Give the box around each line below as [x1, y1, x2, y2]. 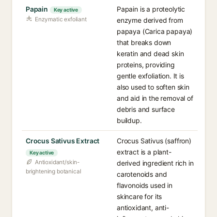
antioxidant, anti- [117, 203, 169, 212]
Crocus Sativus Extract [26, 137, 100, 145]
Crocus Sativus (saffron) [117, 137, 191, 145]
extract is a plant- [117, 148, 171, 156]
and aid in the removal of [117, 94, 193, 102]
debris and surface [117, 105, 175, 113]
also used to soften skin [117, 83, 189, 91]
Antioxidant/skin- [35, 158, 80, 166]
